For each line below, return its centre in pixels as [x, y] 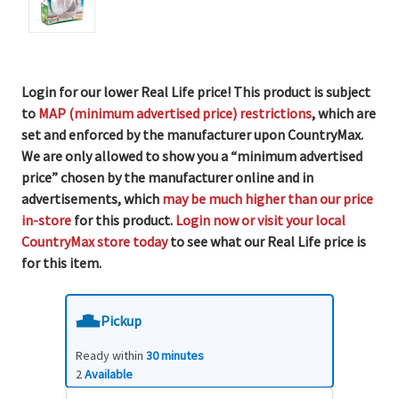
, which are [344, 114]
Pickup [121, 321]
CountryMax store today [94, 242]
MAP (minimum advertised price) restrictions [175, 114]
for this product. [123, 220]
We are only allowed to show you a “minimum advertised [192, 156]
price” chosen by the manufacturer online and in [167, 178]
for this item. [61, 263]
